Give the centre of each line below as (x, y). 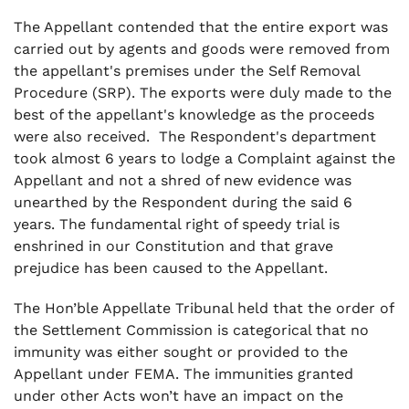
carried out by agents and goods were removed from (202, 49)
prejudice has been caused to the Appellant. (171, 268)
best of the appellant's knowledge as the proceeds (194, 115)
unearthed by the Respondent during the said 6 (183, 202)
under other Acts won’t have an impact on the (178, 396)
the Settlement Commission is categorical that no (191, 330)
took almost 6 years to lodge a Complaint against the (204, 158)
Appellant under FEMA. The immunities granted (184, 374)
